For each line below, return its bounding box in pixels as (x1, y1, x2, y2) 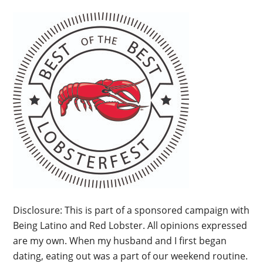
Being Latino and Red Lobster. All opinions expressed (13, 219, 248, 232)
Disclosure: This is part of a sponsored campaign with (13, 204, 250, 217)
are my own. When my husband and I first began (13, 234, 227, 247)
